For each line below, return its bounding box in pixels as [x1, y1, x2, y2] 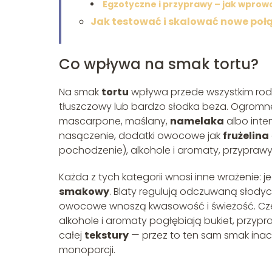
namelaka [170, 114, 224, 128]
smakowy [59, 184, 109, 199]
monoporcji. [59, 242, 115, 257]
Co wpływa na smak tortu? [59, 53, 259, 74]
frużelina [223, 128, 269, 143]
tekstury [84, 228, 129, 242]
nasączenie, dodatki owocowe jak [59, 128, 223, 143]
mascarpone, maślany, [59, 114, 170, 128]
